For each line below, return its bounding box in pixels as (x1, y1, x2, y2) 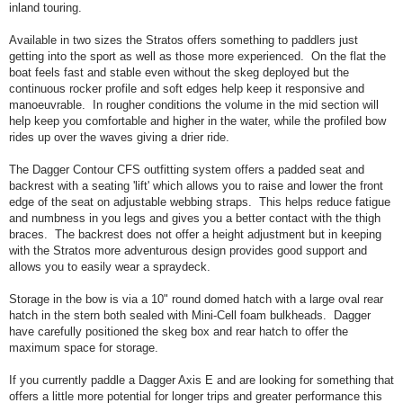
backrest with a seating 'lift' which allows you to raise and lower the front (9, 179, 383, 193)
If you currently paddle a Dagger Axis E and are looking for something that (9, 373, 394, 387)
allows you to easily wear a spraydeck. (9, 260, 210, 273)
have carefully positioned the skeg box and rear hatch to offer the (9, 325, 348, 338)
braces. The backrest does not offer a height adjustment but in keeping (9, 228, 381, 241)
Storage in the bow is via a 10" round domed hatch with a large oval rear (9, 292, 383, 306)
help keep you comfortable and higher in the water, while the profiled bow (9, 114, 386, 128)
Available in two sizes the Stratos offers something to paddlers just (9, 33, 358, 47)
